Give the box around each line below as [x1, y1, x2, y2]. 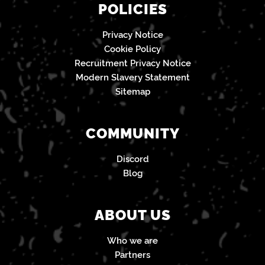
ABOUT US [94, 204, 171, 224]
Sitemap [115, 85, 150, 98]
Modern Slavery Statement [75, 70, 190, 83]
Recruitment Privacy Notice [74, 56, 191, 69]
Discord [116, 152, 149, 165]
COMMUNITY [85, 122, 180, 143]
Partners [115, 248, 150, 261]
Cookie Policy [104, 42, 161, 55]
